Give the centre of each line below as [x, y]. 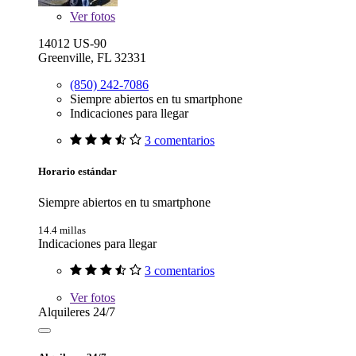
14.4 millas [62, 230]
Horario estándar [77, 171]
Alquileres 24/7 [77, 312]
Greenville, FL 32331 [92, 57]
